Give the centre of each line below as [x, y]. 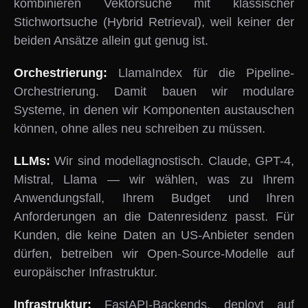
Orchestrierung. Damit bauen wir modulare [154, 91]
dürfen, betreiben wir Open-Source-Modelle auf [154, 254]
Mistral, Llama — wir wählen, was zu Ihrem [154, 179]
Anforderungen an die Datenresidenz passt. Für [154, 217]
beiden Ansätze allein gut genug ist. [111, 41]
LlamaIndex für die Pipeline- [206, 73]
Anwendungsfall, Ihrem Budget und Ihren [154, 198]
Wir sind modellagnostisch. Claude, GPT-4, [175, 161]
